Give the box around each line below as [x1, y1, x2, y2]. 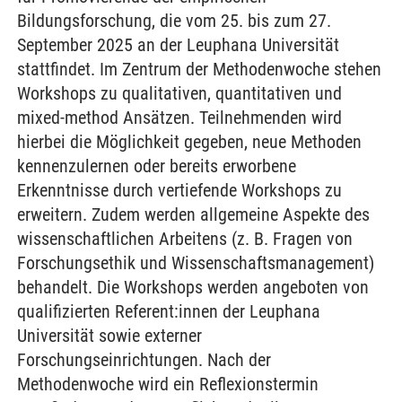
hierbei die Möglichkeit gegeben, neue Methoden [17, 131, 362, 153]
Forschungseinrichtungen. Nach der [17, 349, 271, 371]
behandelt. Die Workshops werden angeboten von [17, 276, 369, 298]
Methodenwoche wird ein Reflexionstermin [17, 373, 319, 395]
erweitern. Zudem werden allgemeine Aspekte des [17, 204, 370, 225]
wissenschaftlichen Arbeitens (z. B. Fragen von [17, 228, 353, 249]
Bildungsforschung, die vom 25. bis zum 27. [17, 10, 331, 31]
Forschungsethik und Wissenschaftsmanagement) [17, 252, 374, 274]
